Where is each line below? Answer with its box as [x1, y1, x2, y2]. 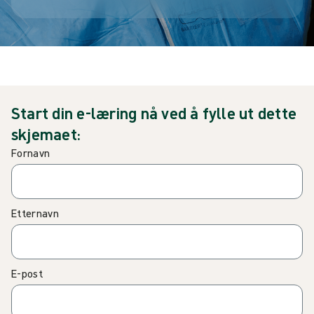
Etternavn [11, 205, 59, 220]
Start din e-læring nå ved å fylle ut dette [11, 102, 297, 123]
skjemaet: [11, 123, 81, 144]
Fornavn [11, 145, 50, 160]
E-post [11, 266, 43, 280]
